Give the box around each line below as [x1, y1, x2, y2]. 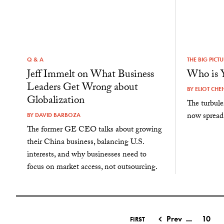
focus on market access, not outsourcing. [26, 160, 157, 174]
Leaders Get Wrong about [26, 79, 138, 97]
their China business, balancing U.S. [26, 135, 144, 149]
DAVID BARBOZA [34, 110, 80, 119]
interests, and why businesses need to [26, 148, 146, 162]
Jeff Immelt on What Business [26, 66, 154, 84]
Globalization [26, 92, 84, 110]
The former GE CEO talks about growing [26, 123, 162, 137]
